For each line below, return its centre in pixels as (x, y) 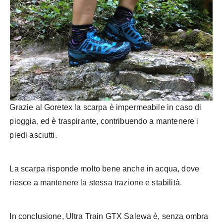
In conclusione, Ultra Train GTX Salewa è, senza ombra (109, 217)
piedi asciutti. (33, 135)
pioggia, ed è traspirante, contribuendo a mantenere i (104, 121)
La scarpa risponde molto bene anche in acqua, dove (104, 169)
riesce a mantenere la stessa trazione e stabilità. (96, 183)
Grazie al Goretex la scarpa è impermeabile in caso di (106, 108)
